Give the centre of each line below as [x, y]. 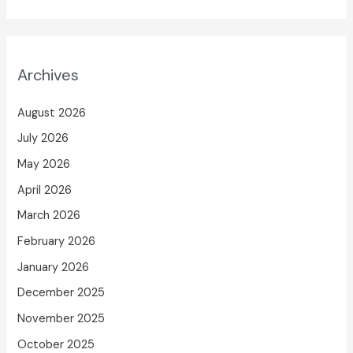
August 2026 [52, 113]
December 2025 [61, 293]
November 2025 [61, 318]
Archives [48, 74]
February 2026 [57, 241]
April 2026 [45, 190]
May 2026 [44, 165]
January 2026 [54, 267]
